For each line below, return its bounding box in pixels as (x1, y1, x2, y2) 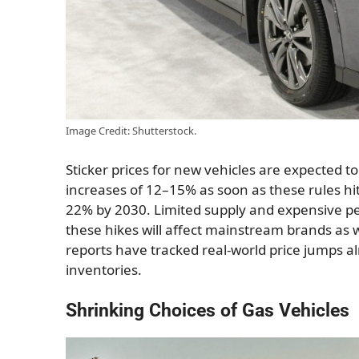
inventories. (66, 260, 142, 279)
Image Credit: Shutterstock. (66, 123, 196, 139)
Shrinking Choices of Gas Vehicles (66, 300, 349, 322)
